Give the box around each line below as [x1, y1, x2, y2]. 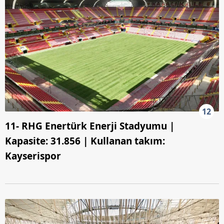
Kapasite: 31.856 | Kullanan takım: [5, 134, 165, 148]
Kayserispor [5, 149, 61, 163]
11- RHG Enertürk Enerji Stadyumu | [5, 119, 174, 133]
